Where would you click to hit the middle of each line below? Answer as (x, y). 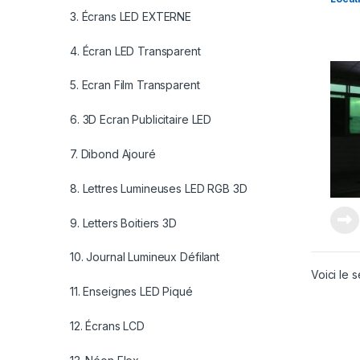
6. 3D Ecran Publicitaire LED (141, 120)
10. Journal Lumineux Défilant (145, 257)
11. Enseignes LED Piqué (131, 292)
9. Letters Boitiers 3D (123, 223)
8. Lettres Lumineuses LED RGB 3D (159, 188)
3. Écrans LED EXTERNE (131, 16)
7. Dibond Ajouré (113, 154)
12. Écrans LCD (108, 325)
